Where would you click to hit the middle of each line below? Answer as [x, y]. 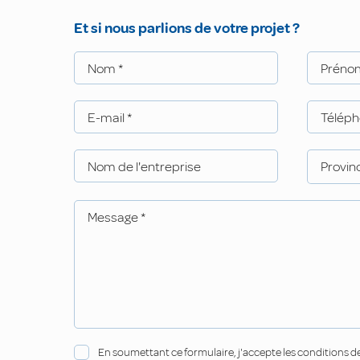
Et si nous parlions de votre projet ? [187, 28]
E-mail [107, 117]
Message [114, 218]
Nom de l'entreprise [144, 167]
